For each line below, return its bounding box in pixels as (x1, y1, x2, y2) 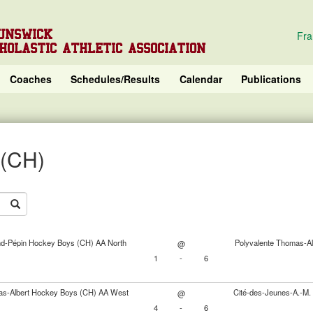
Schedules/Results (71, 72, 161, 86)
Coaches (9, 72, 52, 86)
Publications (241, 72, 302, 86)
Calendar (179, 72, 222, 86)
